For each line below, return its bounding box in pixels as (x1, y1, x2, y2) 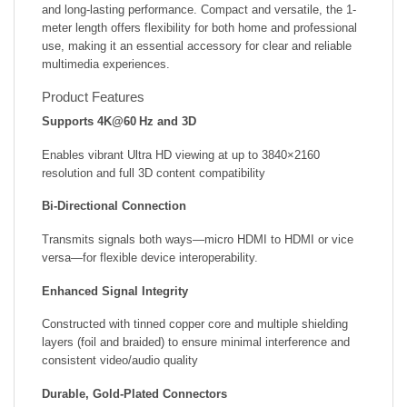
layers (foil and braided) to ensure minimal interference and (42, 335, 350, 350)
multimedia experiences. (42, 56, 170, 71)
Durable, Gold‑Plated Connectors (42, 386, 227, 401)
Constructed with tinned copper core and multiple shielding (42, 317, 348, 332)
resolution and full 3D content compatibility (42, 165, 265, 180)
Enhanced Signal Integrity (42, 283, 188, 298)
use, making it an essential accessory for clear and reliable (42, 38, 352, 53)
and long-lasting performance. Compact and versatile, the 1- (42, 2, 356, 16)
